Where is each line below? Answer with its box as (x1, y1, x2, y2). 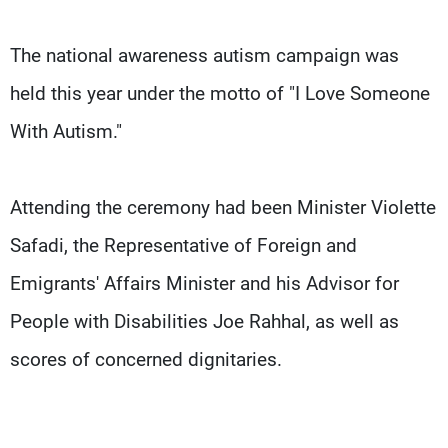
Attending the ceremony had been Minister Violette (10, 195, 436, 219)
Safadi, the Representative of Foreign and (10, 233, 357, 257)
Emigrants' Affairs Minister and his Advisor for (10, 271, 399, 295)
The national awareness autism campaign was (10, 43, 399, 67)
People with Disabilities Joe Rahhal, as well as (10, 309, 399, 333)
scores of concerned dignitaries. (10, 347, 282, 371)
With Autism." (10, 119, 127, 143)
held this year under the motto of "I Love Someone (10, 81, 430, 105)
